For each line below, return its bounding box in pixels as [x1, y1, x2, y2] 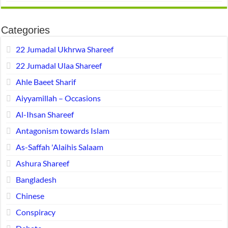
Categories [1, 24, 50, 36]
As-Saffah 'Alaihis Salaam [15, 141, 103, 152]
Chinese [15, 190, 44, 201]
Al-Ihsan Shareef [15, 109, 74, 119]
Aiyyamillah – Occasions [15, 93, 101, 103]
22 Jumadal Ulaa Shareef [15, 60, 102, 70]
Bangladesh [15, 174, 56, 184]
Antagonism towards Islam [15, 125, 109, 135]
